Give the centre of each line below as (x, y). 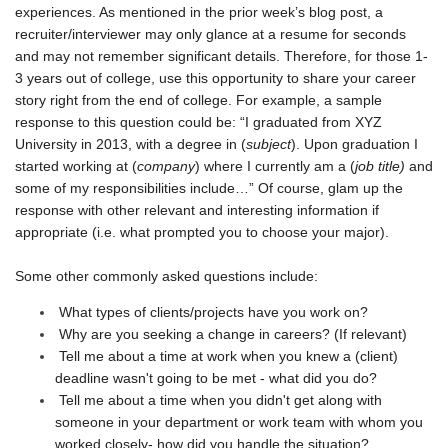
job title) (380, 166)
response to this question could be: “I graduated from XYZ (198, 122)
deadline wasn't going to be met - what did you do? (216, 378)
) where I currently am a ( (275, 166)
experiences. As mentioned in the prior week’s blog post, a (199, 12)
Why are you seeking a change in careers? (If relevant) (231, 334)
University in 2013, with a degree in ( (130, 144)
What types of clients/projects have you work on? (213, 312)
